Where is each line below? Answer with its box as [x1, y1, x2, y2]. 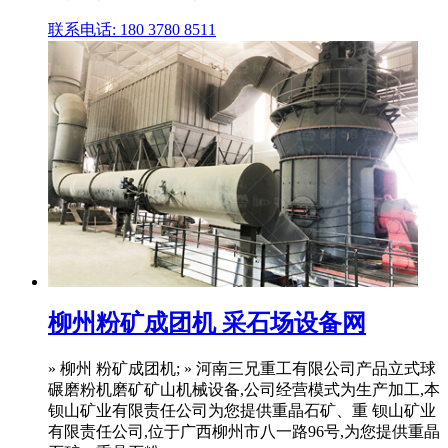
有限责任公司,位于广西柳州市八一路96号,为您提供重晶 [48, 423, 440, 441]
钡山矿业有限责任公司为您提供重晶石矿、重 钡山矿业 [48, 402, 436, 420]
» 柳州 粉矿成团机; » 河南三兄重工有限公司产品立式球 [48, 360, 436, 378]
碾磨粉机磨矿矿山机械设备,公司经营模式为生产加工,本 [48, 381, 440, 399]
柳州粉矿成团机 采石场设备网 [48, 310, 366, 337]
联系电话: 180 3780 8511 [48, 21, 216, 39]
